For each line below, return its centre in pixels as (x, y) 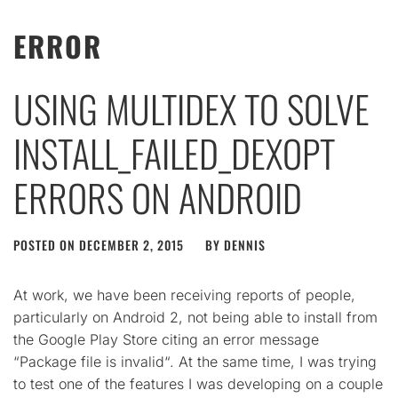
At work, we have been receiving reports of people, (184, 295)
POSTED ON (46, 245)
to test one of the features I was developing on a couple (198, 384)
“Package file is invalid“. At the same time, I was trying (195, 362)
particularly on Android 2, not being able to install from (195, 317)
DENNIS (245, 245)
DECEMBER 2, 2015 (131, 245)
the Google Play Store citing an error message (166, 339)
